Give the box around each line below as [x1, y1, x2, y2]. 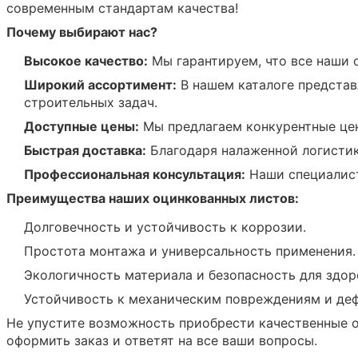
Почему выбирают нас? [6, 23, 157, 40]
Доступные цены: [24, 117, 139, 134]
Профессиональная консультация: [24, 165, 245, 182]
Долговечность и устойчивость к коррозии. [24, 218, 306, 235]
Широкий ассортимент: [24, 76, 177, 93]
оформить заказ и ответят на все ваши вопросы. [6, 332, 317, 348]
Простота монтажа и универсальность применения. [24, 242, 356, 259]
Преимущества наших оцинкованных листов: [6, 189, 299, 206]
